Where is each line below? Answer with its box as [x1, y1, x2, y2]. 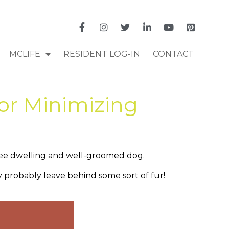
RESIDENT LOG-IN [63, 49, 140, 59]
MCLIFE [9, 49, 40, 59]
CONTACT [152, 49, 194, 59]
